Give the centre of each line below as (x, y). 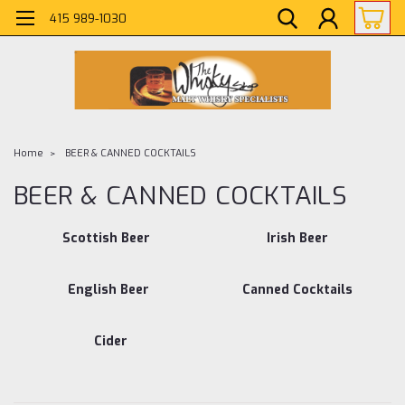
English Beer (108, 289)
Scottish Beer (106, 238)
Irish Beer (297, 238)
